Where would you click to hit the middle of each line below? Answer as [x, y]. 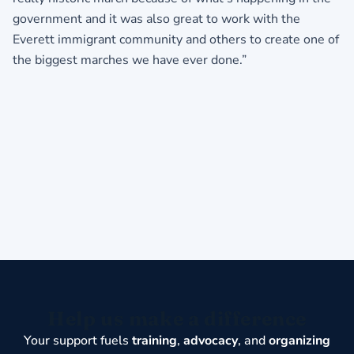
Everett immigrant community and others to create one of [176, 40]
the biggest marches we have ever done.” [130, 60]
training [154, 341]
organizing [299, 341]
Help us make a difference [177, 319]
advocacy [211, 341]
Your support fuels [78, 341]
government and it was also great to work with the [156, 19]
